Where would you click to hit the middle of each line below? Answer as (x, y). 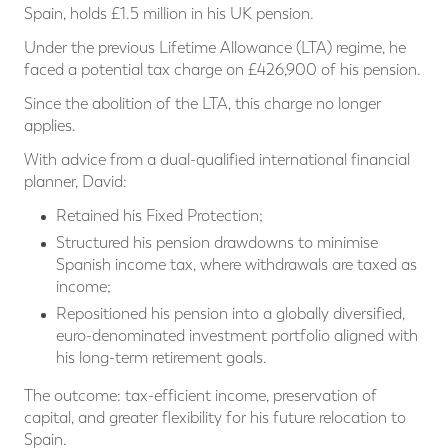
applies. (50, 126)
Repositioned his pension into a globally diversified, (230, 314)
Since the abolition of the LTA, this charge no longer (202, 104)
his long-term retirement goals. (161, 358)
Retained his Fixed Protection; (159, 216)
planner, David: (75, 182)
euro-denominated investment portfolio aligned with (237, 336)
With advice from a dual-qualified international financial (217, 160)
